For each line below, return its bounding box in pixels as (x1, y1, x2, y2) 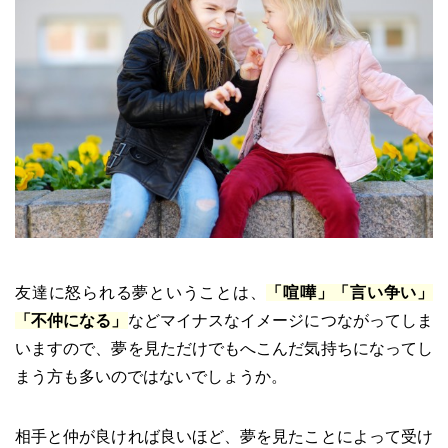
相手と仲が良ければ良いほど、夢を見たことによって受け (15, 427, 433, 445)
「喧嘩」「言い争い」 (266, 283, 433, 301)
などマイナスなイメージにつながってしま (127, 311, 434, 329)
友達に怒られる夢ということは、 (15, 283, 267, 301)
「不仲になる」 (15, 311, 128, 329)
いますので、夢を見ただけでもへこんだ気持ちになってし (15, 339, 433, 357)
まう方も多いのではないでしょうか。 (15, 367, 287, 385)
